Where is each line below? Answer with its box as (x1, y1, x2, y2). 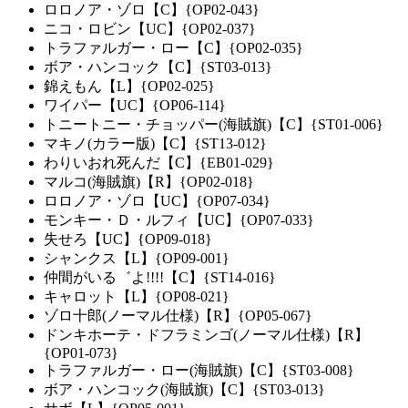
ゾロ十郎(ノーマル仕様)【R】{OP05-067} (44, 308, 312, 324)
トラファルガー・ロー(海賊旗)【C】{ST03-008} (44, 362, 354, 379)
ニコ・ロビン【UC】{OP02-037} (44, 21, 256, 37)
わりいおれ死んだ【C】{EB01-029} (44, 155, 274, 171)
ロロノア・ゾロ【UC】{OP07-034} (44, 193, 270, 209)
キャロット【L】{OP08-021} (44, 289, 229, 305)
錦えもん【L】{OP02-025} (44, 78, 215, 95)
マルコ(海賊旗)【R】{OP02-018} (44, 174, 254, 190)
